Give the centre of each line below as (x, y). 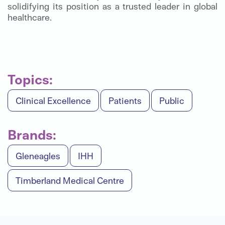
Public (172, 100)
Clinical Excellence (53, 100)
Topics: (30, 79)
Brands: (32, 134)
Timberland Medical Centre (70, 180)
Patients (125, 100)
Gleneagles (38, 156)
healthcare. (30, 17)
